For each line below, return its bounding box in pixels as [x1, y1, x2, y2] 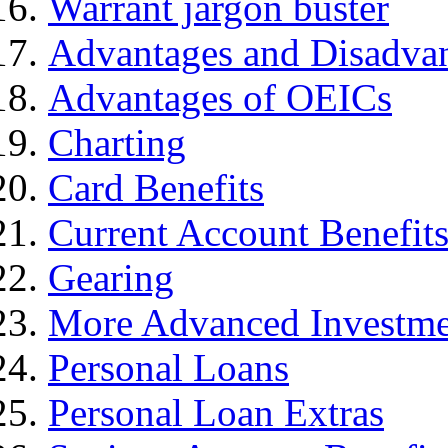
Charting [48, 121, 186, 165]
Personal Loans [48, 346, 289, 390]
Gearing [48, 256, 174, 300]
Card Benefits [48, 166, 264, 210]
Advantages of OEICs [48, 76, 392, 120]
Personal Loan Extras [48, 391, 384, 435]
